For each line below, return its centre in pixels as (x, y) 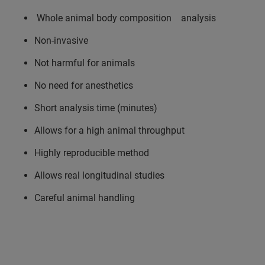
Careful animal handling (85, 198)
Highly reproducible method (94, 153)
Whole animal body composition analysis (125, 18)
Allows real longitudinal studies (101, 175)
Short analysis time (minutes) (98, 108)
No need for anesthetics (86, 85)
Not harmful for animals (88, 63)
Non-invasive (64, 40)
